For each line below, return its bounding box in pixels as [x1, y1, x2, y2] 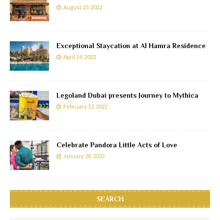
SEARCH [96, 195, 124, 203]
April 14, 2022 [63, 54, 96, 60]
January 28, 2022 [63, 153, 105, 160]
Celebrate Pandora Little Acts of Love [56, 141, 177, 149]
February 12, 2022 [63, 103, 108, 110]
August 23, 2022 [63, 4, 102, 11]
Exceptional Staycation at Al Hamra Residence [56, 42, 206, 50]
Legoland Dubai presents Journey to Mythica [56, 91, 198, 100]
